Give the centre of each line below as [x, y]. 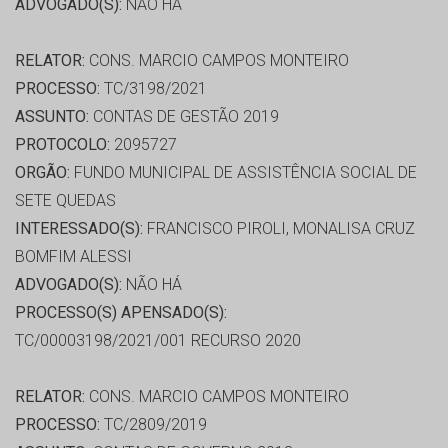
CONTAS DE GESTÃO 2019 [184, 117]
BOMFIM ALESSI [73, 257]
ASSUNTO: [52, 117]
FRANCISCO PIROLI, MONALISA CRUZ [279, 229]
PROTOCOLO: [62, 145]
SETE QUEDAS [65, 201]
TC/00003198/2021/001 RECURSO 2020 [158, 341]
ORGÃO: [42, 173]
